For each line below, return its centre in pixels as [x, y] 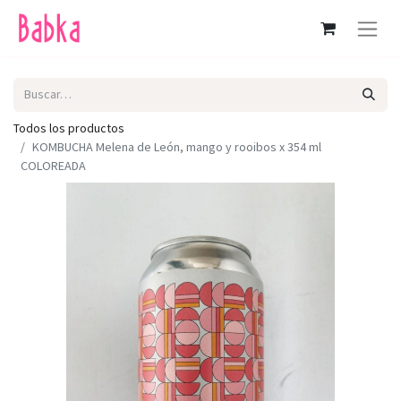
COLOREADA [53, 165]
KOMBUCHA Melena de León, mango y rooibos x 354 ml [177, 146]
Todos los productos [69, 128]
